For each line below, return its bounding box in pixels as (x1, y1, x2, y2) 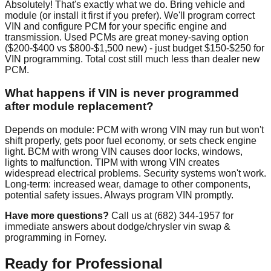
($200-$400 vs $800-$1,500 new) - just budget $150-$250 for (5, 42, 264, 53)
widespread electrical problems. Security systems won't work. (5, 168, 266, 178)
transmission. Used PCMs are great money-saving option (5, 31, 249, 42)
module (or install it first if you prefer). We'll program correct (5, 10, 255, 21)
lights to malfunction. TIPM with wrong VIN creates (5, 157, 220, 168)
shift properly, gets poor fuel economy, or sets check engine (5, 135, 256, 146)
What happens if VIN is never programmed (5, 87, 239, 100)
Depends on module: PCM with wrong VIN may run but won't (5, 124, 264, 135)
